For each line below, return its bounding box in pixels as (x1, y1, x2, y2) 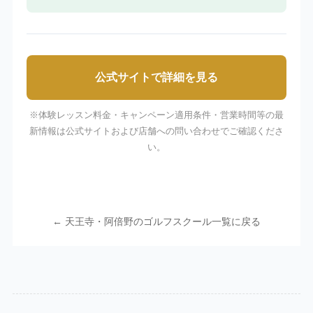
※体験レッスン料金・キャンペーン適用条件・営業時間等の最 (29, 110, 284, 121)
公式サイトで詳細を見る (95, 71, 218, 84)
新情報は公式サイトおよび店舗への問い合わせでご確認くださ (29, 126, 284, 137)
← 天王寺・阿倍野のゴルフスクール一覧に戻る (52, 216, 261, 228)
